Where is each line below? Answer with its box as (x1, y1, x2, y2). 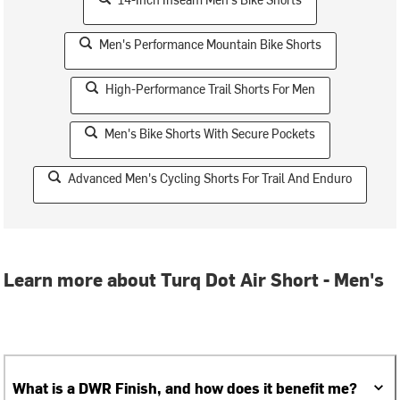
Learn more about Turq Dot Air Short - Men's (4, 267, 385, 291)
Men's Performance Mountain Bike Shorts (98, 36, 321, 53)
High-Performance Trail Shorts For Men (104, 80, 315, 97)
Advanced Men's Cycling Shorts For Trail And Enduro (68, 170, 352, 187)
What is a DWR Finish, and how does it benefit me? (12, 378, 358, 397)
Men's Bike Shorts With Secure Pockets (104, 125, 315, 142)
